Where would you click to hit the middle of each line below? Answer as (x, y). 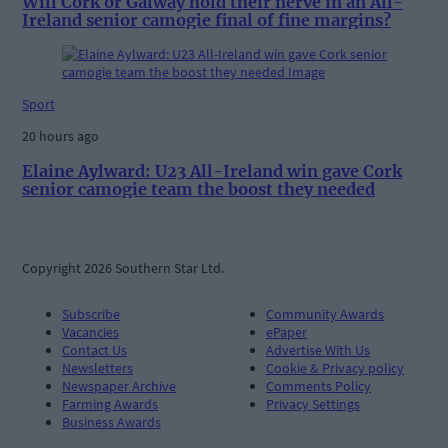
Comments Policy (318, 385)
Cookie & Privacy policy (335, 367)
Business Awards (111, 421)
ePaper (286, 331)
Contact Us (94, 349)
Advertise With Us (318, 349)
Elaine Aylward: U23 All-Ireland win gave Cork (212, 170)
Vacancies (90, 331)
